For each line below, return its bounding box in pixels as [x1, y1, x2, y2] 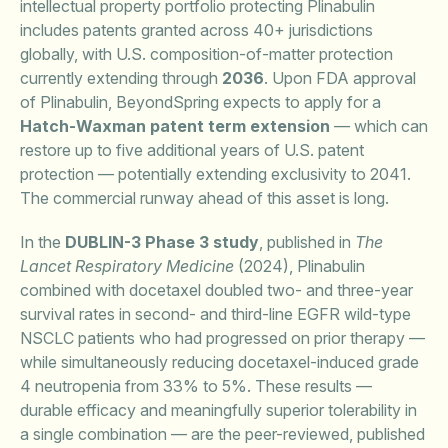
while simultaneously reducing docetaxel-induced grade [20, 352, 419, 372]
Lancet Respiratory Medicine [20, 256, 234, 276]
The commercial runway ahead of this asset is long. [20, 188, 389, 208]
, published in [259, 232, 355, 252]
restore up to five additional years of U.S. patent [20, 140, 364, 160]
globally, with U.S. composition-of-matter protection [20, 44, 393, 64]
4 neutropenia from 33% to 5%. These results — [20, 376, 372, 396]
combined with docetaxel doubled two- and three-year [20, 280, 413, 300]
